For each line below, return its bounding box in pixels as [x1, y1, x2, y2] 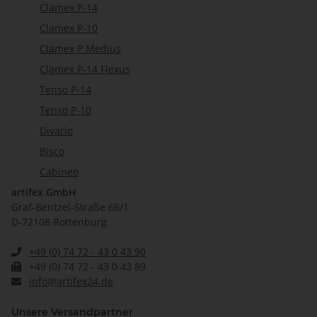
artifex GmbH [11, 185, 76, 200]
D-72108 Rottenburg [11, 215, 107, 229]
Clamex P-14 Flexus [40, 62, 130, 76]
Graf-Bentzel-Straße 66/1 [11, 200, 129, 214]
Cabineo [40, 165, 79, 179]
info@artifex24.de [29, 275, 113, 289]
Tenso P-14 [40, 83, 91, 97]
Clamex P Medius [40, 42, 121, 56]
